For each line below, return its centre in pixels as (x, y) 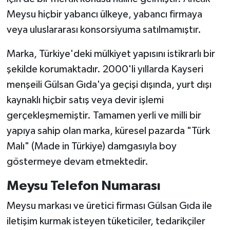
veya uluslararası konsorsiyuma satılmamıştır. (104, 30)
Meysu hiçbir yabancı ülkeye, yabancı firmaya (104, 14)
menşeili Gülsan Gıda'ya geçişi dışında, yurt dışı (109, 84)
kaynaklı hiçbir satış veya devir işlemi (85, 100)
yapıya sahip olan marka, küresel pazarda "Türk (108, 131)
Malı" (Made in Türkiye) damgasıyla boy (91, 146)
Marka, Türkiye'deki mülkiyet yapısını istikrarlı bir (111, 54)
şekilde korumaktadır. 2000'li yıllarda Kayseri (105, 69)
